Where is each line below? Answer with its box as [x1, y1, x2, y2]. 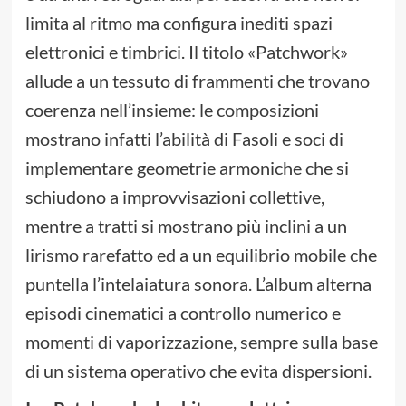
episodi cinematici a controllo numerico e [24, 302, 341, 324]
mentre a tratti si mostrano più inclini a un [24, 215, 347, 237]
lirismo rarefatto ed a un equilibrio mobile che [24, 244, 377, 266]
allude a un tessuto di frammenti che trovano [24, 70, 370, 92]
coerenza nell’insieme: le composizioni [24, 99, 319, 121]
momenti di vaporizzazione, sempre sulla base [24, 331, 378, 353]
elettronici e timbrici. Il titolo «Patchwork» [24, 41, 348, 63]
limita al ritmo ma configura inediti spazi [24, 12, 333, 34]
